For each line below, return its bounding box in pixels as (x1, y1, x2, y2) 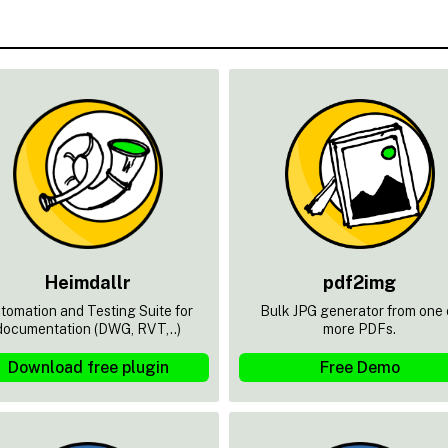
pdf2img (323, 271, 397, 293)
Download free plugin (7, 357, 169, 377)
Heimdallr (45, 271, 132, 293)
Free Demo (319, 357, 400, 377)
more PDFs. (323, 320, 397, 337)
